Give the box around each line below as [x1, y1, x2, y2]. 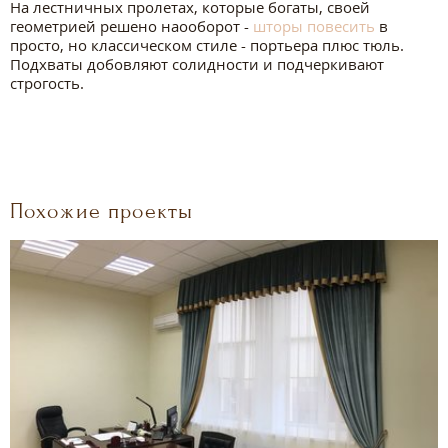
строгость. [10, 72, 88, 93]
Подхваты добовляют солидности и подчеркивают [10, 53, 384, 74]
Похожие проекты [10, 198, 194, 223]
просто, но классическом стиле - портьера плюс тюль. [10, 34, 404, 55]
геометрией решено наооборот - [10, 15, 253, 36]
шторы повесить [253, 15, 375, 36]
